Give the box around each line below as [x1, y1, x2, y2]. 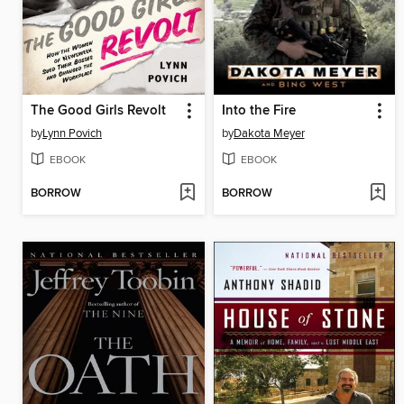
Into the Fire [221, 103, 296, 120]
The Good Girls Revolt [31, 103, 166, 120]
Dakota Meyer [233, 126, 305, 142]
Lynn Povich [42, 126, 102, 142]
